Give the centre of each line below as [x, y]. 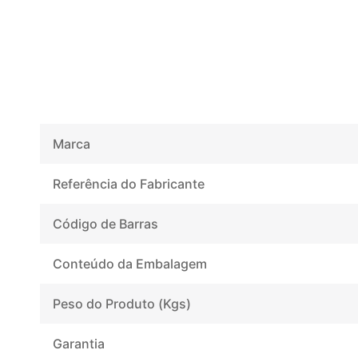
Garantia [79, 343]
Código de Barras [105, 223]
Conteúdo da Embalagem [130, 263]
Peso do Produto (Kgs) [122, 303]
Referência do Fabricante [129, 183]
